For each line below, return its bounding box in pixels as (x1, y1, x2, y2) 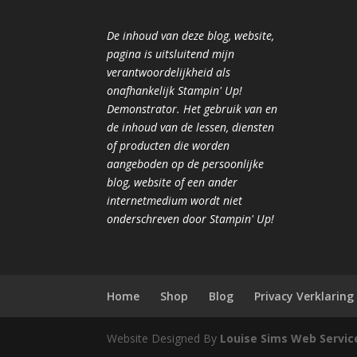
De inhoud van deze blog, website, (107, 28, 275, 43)
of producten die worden (107, 138, 230, 153)
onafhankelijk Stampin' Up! (107, 83, 243, 98)
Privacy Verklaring (254, 288, 355, 304)
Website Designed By (107, 331, 221, 347)
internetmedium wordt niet (107, 193, 243, 208)
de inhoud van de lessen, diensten (107, 120, 275, 135)
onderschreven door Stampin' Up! (107, 211, 275, 226)
